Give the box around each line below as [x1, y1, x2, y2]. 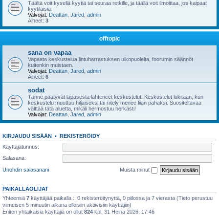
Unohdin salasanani [2, 166, 49, 173]
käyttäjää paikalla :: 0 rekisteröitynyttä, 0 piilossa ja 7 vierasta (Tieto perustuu [29, 195, 213, 201]
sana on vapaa [28, 49, 71, 56]
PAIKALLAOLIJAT [2, 185, 48, 192]
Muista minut [120, 166, 151, 173]
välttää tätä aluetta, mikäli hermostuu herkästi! [28, 106, 136, 111]
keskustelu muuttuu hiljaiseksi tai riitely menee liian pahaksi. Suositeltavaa [28, 100, 201, 106]
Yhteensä [2, 195, 26, 201]
